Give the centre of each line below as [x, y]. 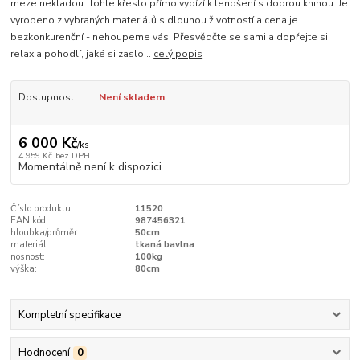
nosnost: [28, 256]
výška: [24, 268]
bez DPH [72, 155]
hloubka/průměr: [45, 232]
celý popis [178, 54]
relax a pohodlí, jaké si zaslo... [82, 54]
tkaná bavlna [164, 244]
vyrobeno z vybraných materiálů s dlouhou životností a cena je [155, 20]
